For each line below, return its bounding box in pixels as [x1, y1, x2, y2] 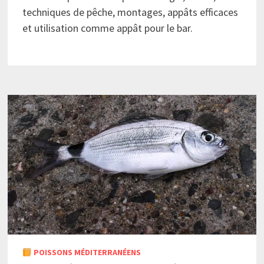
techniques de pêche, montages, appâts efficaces [22, 5, 238, 19]
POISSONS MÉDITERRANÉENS [31, 247, 141, 258]
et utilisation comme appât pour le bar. [22, 21, 193, 35]
